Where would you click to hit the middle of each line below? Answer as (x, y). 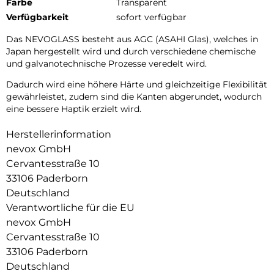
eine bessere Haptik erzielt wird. (74, 109)
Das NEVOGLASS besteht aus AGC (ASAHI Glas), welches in (132, 39)
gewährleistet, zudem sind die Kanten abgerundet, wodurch (134, 96)
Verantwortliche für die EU (70, 207)
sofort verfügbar (151, 17)
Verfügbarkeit (37, 17)
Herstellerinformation (59, 134)
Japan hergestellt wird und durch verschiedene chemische (131, 51)
